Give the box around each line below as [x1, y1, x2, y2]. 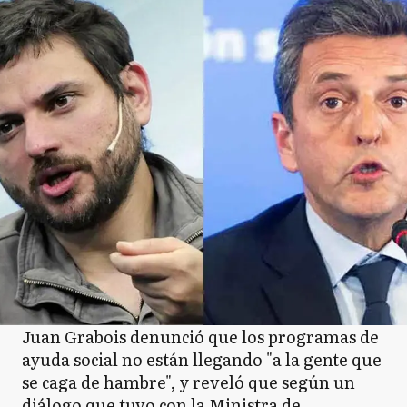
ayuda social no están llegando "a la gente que [22, 347, 382, 372]
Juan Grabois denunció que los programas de [22, 324, 379, 349]
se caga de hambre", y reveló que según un [22, 370, 355, 394]
